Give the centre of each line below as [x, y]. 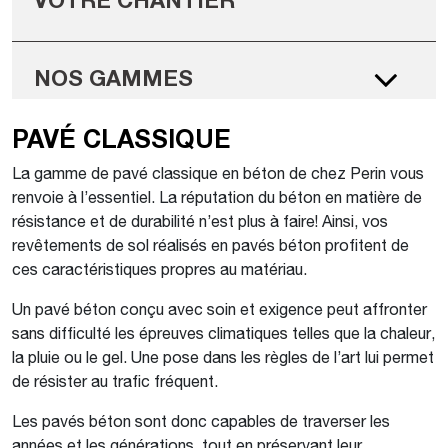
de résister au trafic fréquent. [115, 380]
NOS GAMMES [113, 78]
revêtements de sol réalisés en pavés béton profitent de [210, 244]
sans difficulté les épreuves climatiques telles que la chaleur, [223, 332]
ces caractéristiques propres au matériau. [159, 268]
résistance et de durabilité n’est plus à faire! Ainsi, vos [200, 220]
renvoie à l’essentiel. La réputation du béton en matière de [217, 196]
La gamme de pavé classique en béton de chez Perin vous [218, 172]
